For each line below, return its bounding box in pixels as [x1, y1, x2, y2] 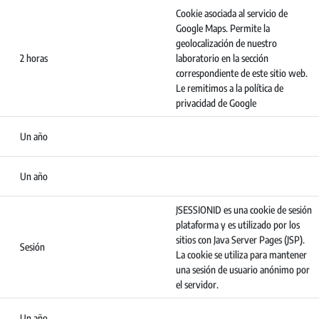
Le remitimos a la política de [176, 82, 283, 94]
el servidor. [176, 278, 219, 291]
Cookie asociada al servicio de [176, 7, 288, 19]
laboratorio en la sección [176, 52, 268, 64]
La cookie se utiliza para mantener [176, 249, 307, 261]
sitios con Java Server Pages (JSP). [176, 234, 305, 246]
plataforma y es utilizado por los [176, 219, 300, 231]
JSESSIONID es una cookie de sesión [176, 204, 312, 216]
